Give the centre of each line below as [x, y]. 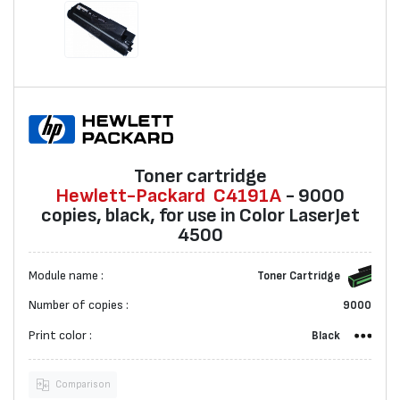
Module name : [66, 275]
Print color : [60, 335]
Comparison [83, 385]
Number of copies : [79, 306]
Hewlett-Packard [130, 196]
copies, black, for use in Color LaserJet [200, 216]
